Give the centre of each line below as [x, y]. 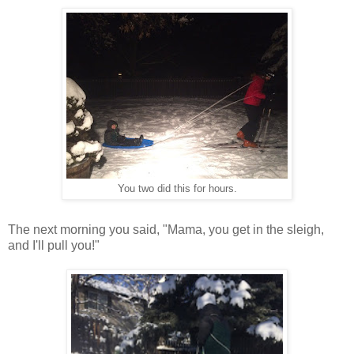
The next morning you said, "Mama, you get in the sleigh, [166, 229]
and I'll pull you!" [54, 245]
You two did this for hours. [177, 189]
